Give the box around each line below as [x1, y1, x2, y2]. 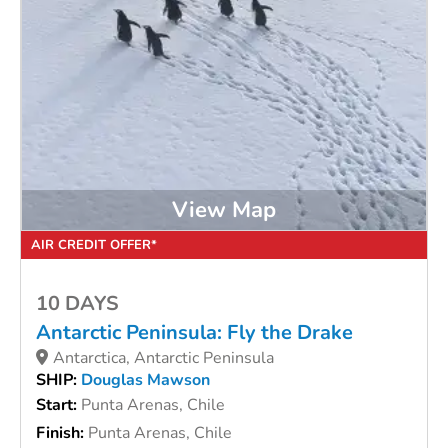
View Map [172, 194, 276, 225]
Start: [36, 394, 81, 417]
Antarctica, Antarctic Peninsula [53, 347, 274, 370]
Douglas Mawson [81, 369, 210, 392]
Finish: [36, 422, 88, 445]
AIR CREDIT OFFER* [31, 236, 157, 255]
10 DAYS [36, 290, 119, 318]
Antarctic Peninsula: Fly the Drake [36, 319, 353, 347]
